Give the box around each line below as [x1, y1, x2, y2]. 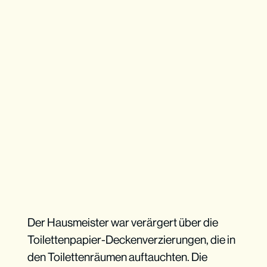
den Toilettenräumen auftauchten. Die [27, 250, 207, 264]
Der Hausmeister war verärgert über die [27, 216, 218, 229]
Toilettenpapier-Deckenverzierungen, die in [27, 233, 235, 247]
